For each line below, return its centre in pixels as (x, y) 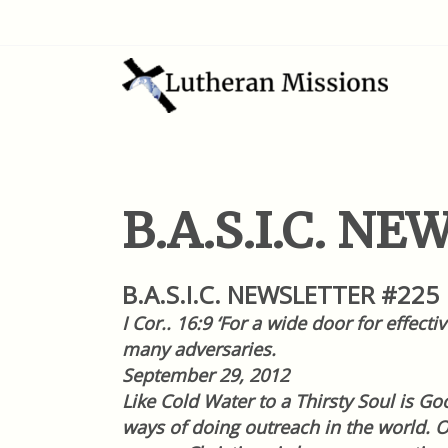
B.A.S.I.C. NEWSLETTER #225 (280, 294)
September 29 (180, 375)
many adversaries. (199, 349)
